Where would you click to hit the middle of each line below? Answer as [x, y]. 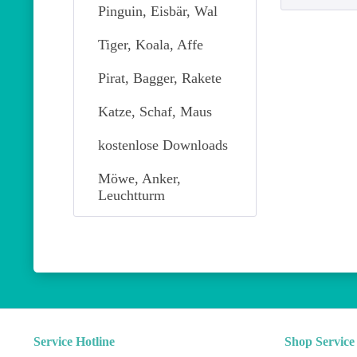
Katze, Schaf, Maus [155, 111]
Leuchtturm [131, 195]
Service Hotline [74, 341]
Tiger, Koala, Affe [151, 45]
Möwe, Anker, [139, 178]
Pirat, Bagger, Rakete [160, 78]
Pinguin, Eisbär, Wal [158, 12]
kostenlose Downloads [163, 145]
